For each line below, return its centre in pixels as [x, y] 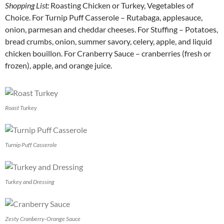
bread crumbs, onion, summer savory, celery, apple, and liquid [108, 41]
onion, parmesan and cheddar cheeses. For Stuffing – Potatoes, [111, 29]
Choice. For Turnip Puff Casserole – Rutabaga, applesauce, [104, 17]
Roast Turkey [21, 108]
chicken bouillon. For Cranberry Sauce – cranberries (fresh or [108, 53]
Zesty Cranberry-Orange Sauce [43, 219]
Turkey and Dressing [30, 182]
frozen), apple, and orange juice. [58, 65]
